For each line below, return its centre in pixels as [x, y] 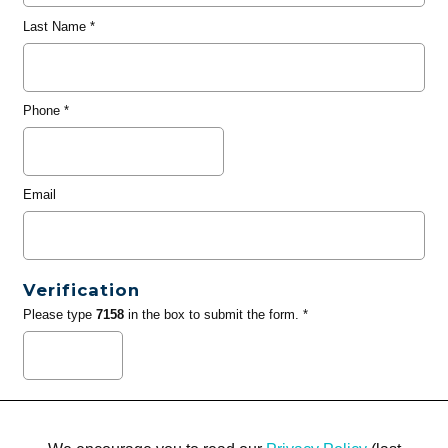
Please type [59, 315]
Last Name [54, 26]
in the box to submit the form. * [215, 315]
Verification [81, 290]
